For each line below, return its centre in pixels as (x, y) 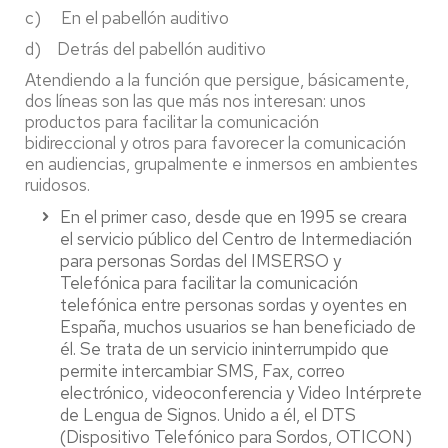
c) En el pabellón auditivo (129, 18)
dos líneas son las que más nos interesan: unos (195, 101)
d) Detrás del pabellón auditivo (145, 49)
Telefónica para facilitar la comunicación (209, 283)
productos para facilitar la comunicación (172, 122)
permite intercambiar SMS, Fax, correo (202, 371)
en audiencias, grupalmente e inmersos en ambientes (221, 164)
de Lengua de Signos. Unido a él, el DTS (208, 415)
